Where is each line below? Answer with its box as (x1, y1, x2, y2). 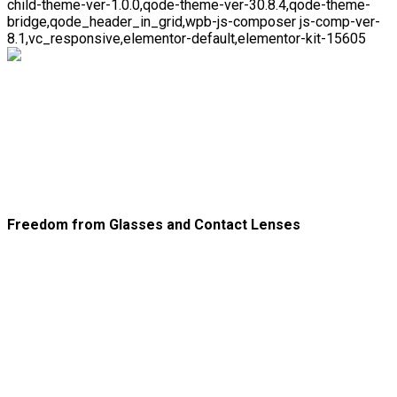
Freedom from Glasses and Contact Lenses (7, 216, 300, 234)
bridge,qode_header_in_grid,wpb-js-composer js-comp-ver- (7, 13, 380, 31)
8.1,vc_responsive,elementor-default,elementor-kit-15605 (7, 30, 366, 48)
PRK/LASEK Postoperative (7, 129, 343, 164)
